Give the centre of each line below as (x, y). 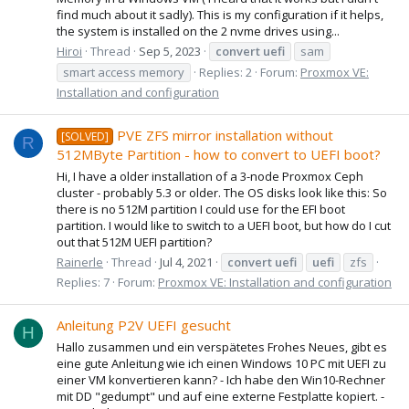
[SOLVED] (85, 137)
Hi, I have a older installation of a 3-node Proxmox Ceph (210, 176)
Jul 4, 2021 (186, 262)
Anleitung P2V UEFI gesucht (144, 325)
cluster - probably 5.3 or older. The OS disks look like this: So (222, 192)
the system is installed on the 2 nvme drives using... (198, 31)
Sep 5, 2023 (170, 51)
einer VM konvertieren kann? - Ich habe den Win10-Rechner (221, 379)
